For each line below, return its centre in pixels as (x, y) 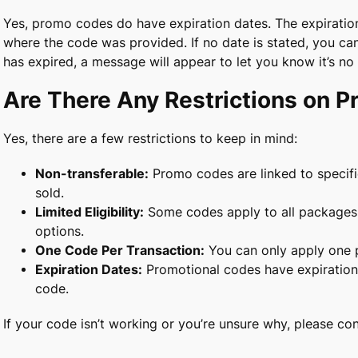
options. (60, 231)
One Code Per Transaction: (120, 250)
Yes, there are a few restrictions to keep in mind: (150, 138)
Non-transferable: (92, 173)
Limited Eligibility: (89, 212)
